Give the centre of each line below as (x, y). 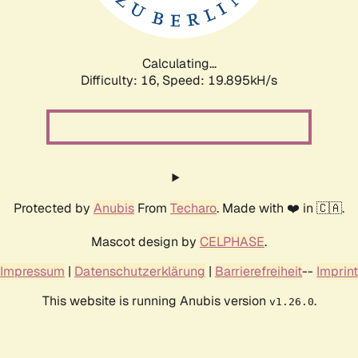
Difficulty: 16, (121, 80)
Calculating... (179, 63)
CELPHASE (232, 241)
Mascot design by (145, 241)
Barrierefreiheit (259, 271)
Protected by (54, 208)
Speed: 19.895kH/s (220, 80)
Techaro (193, 208)
